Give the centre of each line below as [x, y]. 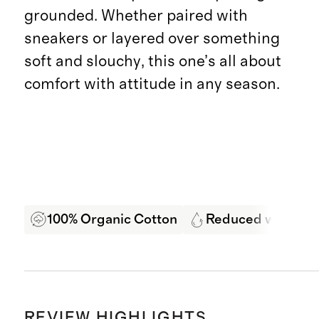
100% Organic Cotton [112, 219]
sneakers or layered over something [152, 39]
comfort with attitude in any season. [152, 84]
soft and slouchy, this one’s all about [152, 62]
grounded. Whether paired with [136, 16]
